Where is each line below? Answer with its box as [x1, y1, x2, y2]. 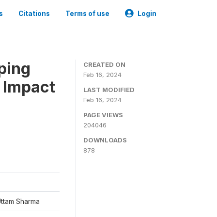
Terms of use [65, 10, 109, 17]
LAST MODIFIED [83, 86, 135, 93]
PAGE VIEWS [83, 111, 123, 119]
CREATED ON [83, 61, 125, 68]
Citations [18, 10, 50, 17]
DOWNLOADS [83, 136, 127, 144]
